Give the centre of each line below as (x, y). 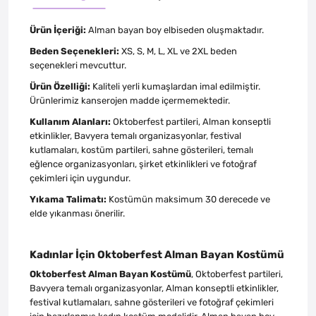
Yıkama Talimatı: (68, 199)
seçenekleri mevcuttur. (78, 65)
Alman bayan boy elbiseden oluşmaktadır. (175, 30)
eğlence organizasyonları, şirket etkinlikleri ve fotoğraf (143, 164)
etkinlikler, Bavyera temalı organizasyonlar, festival (135, 135)
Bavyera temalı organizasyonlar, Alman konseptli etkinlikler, (154, 288)
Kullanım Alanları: (70, 121)
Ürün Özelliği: (60, 86)
